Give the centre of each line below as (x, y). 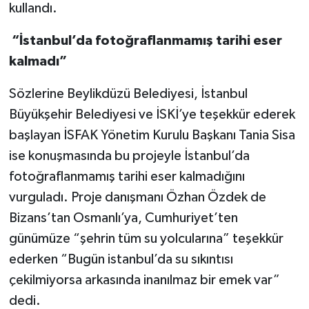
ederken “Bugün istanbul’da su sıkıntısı (121, 259)
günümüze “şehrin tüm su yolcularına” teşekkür (146, 238)
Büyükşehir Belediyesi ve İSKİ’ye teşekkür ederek (152, 114)
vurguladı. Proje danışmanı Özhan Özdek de (137, 197)
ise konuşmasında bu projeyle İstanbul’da (129, 156)
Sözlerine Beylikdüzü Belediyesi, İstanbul (128, 93)
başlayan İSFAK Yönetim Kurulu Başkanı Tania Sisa (152, 135)
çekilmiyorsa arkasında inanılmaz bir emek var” (144, 280)
